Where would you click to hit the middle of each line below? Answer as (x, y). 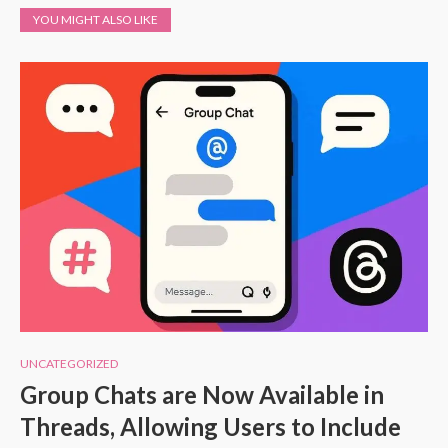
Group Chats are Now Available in (202, 394)
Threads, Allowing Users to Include (210, 426)
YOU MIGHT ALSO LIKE (95, 19)
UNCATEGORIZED (69, 363)
